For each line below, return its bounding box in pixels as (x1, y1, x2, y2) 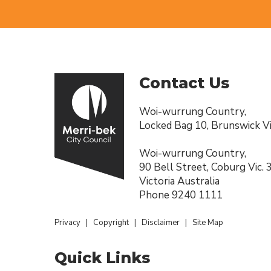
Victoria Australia (139, 174, 220, 188)
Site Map (192, 217, 223, 228)
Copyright (93, 217, 129, 228)
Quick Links (54, 249, 150, 267)
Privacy (54, 217, 80, 228)
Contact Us (139, 74, 229, 92)
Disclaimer (142, 217, 180, 228)
